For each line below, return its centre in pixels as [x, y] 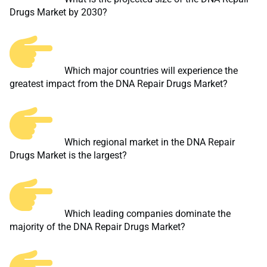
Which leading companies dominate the [146, 214]
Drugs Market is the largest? [68, 156]
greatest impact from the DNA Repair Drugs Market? [119, 84]
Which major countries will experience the [150, 71]
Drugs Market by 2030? [58, 13]
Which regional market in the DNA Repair [148, 142]
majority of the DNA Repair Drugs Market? [97, 227]
